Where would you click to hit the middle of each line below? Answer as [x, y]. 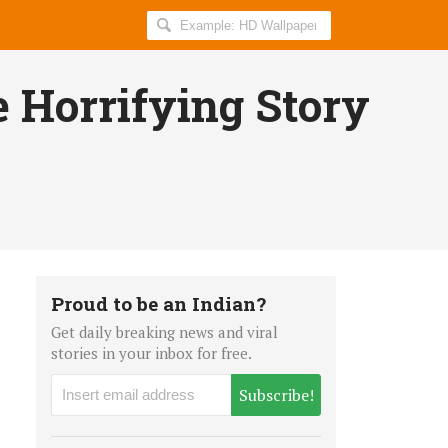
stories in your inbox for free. [151, 352]
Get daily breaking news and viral [164, 331]
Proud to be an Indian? [158, 303]
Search [174, 22]
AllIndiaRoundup [215, 48]
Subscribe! [276, 394]
